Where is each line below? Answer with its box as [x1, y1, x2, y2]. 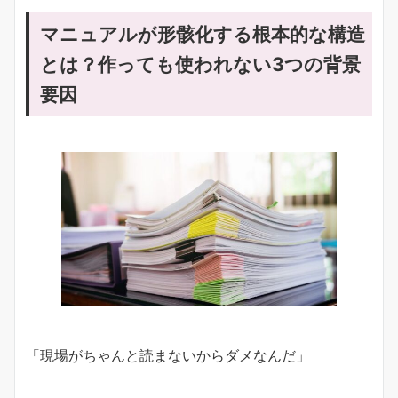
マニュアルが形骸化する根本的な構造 [40, 21, 365, 45]
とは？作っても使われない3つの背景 [40, 52, 361, 76]
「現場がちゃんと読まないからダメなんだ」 [26, 346, 310, 365]
